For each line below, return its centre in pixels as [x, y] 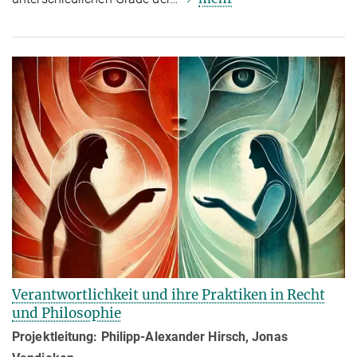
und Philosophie [67, 314]
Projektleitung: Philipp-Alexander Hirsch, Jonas [150, 337]
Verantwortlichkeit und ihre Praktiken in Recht [169, 295]
